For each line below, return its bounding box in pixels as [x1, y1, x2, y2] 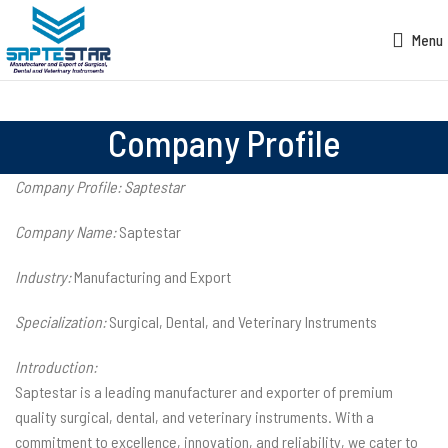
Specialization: [15, 312, 106, 331]
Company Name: [15, 222, 116, 241]
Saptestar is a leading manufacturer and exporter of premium [15, 382, 393, 401]
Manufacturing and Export [71, 267, 231, 286]
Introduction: [15, 357, 97, 376]
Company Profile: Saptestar [15, 177, 184, 196]
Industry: [15, 267, 71, 286]
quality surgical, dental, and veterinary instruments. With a [15, 407, 374, 426]
